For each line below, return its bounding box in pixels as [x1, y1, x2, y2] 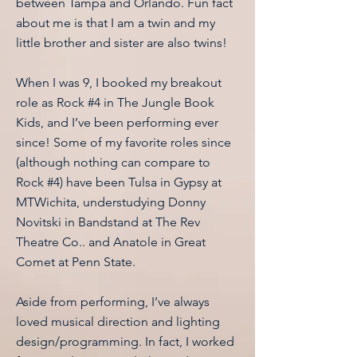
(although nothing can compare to [16, 155, 210, 170]
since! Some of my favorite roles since [16, 135, 231, 150]
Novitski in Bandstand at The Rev [16, 214, 200, 229]
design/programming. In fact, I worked [16, 334, 234, 349]
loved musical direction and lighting [16, 314, 220, 329]
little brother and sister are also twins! [16, 35, 227, 50]
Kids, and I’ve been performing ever [16, 115, 218, 130]
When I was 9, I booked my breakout [16, 75, 222, 90]
